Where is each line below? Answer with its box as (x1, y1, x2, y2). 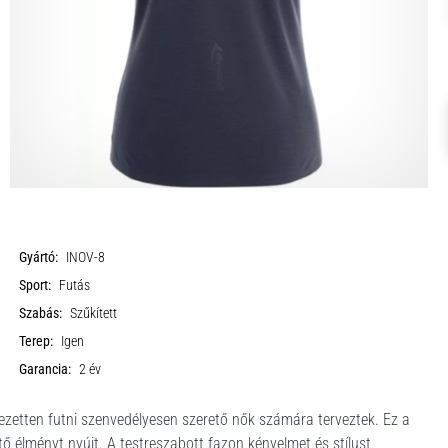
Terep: (19, 333, 54, 350)
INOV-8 (66, 249, 106, 266)
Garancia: (19, 361, 72, 378)
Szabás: (19, 305, 63, 322)
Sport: (19, 277, 52, 294)
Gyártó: (19, 249, 59, 266)
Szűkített (70, 305, 118, 322)
